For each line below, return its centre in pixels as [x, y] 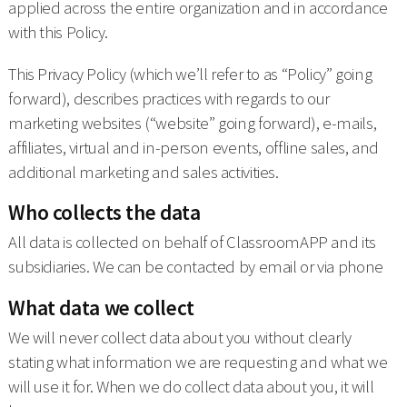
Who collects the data [104, 213]
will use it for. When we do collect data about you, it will [191, 386]
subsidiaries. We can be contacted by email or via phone [196, 267]
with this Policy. [58, 33]
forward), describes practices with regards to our [169, 98]
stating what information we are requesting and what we [198, 362]
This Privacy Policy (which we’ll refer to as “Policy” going [190, 74]
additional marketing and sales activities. [144, 172]
